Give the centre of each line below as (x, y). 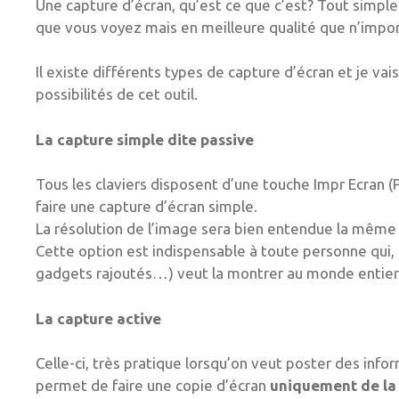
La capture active (98, 318)
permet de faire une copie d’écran (153, 386)
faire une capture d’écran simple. (147, 207)
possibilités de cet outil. (117, 94)
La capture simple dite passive (145, 139)
